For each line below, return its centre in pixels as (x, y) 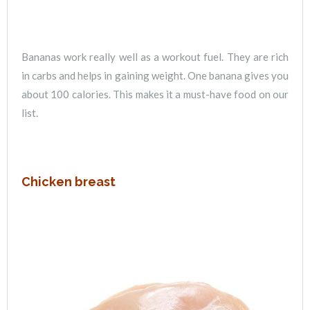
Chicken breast (69, 181)
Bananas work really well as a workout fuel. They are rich (155, 56)
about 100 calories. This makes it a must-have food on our (155, 94)
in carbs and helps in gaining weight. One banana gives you (155, 75)
